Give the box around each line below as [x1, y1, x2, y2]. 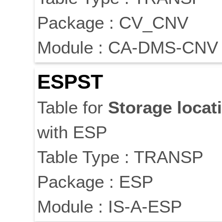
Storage [108, 98, 172, 117]
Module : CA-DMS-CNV [37, 38, 218, 57]
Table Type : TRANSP [37, 147, 203, 167]
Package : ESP [37, 172, 153, 192]
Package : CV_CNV [37, 13, 188, 33]
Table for [37, 98, 108, 117]
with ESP [37, 122, 107, 142]
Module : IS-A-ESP [37, 197, 182, 217]
